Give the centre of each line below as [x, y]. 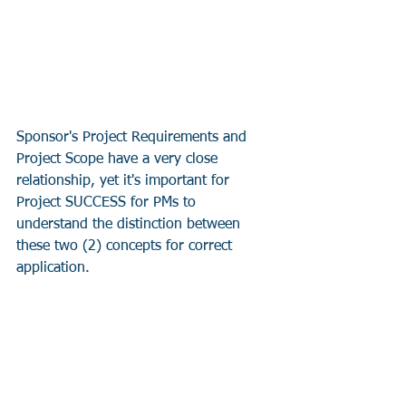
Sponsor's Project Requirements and [134, 137]
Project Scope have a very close [119, 159]
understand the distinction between [130, 224]
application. [53, 268]
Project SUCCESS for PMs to [108, 203]
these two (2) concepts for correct [126, 246]
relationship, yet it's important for [125, 181]
